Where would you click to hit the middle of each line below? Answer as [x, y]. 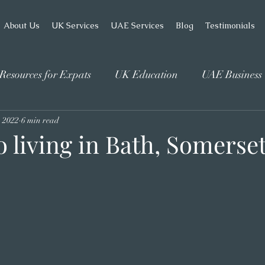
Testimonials [230, 25]
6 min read [40, 120]
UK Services [75, 25]
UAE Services [137, 25]
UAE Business [232, 74]
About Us [22, 25]
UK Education [146, 74]
